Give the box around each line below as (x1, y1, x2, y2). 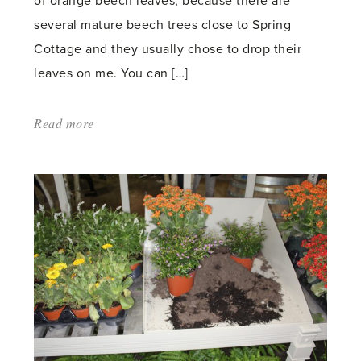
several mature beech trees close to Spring (34, 16, 292, 33)
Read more (34, 114, 94, 131)
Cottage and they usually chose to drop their (34, 40, 302, 57)
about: (93, 114, 130, 131)
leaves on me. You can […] (34, 64, 189, 81)
